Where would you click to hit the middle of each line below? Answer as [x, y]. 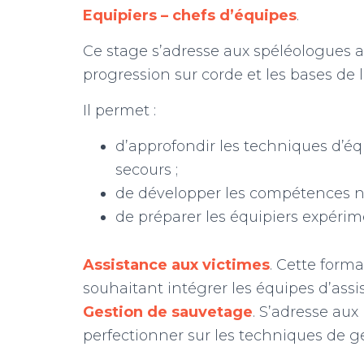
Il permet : [119, 111]
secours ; [147, 170]
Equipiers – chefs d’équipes [190, 16]
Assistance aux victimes [176, 265]
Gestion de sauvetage [168, 312]
